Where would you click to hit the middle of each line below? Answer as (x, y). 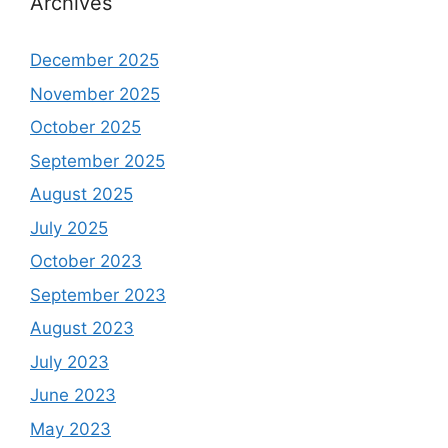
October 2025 (85, 127)
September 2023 (98, 294)
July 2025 (69, 227)
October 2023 (86, 261)
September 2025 (97, 160)
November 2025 (95, 93)
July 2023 (69, 361)
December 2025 (94, 60)
